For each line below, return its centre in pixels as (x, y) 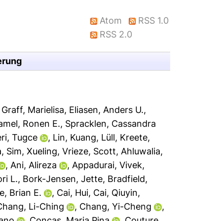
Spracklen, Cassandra (111, 124)
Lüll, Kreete (125, 137)
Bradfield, (128, 179)
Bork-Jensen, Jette (63, 179)
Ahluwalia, (142, 151)
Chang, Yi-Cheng (116, 206)
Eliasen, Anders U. (107, 110)
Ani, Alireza (34, 165)
